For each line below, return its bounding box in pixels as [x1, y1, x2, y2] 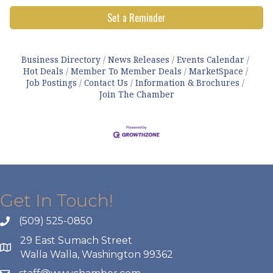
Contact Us [84, 76, 128, 88]
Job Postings [26, 76, 77, 88]
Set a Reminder [107, 10, 166, 25]
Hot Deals [23, 65, 63, 77]
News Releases [108, 53, 169, 65]
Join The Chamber [99, 88, 174, 100]
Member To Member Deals [70, 65, 182, 77]
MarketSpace [188, 65, 243, 77]
